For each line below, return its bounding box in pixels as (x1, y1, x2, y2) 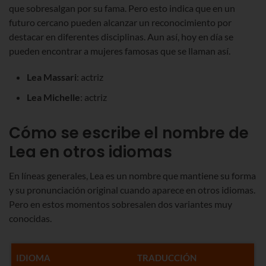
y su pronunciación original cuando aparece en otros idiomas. (9, 183, 255, 195)
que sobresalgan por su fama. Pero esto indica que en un (9, 2, 235, 14)
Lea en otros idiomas (9, 141, 172, 163)
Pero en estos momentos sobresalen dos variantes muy (9, 198, 232, 210)
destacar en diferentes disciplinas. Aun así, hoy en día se (9, 30, 233, 42)
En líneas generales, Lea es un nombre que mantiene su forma (9, 169, 256, 181)
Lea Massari (27, 71, 77, 83)
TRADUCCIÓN (137, 252, 197, 263)
